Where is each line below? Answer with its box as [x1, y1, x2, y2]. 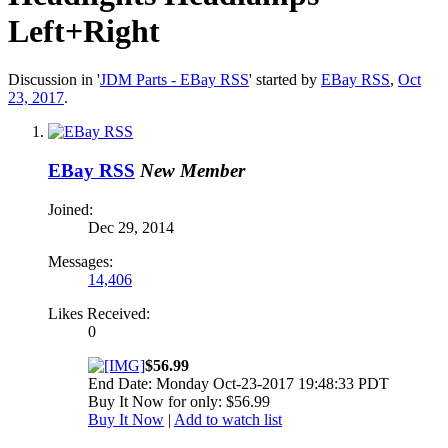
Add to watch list [174, 410, 282, 428]
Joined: [48, 200, 93, 218]
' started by [249, 71, 321, 89]
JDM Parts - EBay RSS [100, 71, 249, 89]
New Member [140, 160, 245, 182]
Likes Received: [48, 304, 150, 322]
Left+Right [8, 12, 160, 49]
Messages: [48, 252, 113, 270]
